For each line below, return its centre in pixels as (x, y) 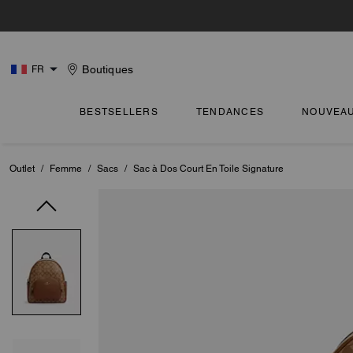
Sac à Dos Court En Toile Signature (208, 169)
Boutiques (108, 69)
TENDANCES (230, 112)
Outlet (22, 169)
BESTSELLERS (119, 112)
